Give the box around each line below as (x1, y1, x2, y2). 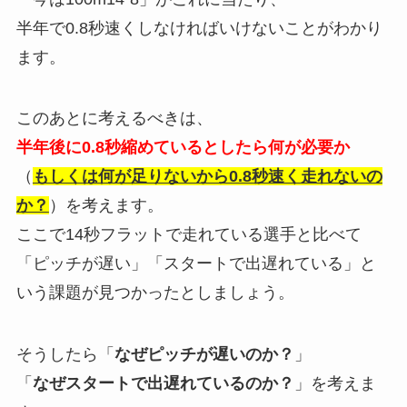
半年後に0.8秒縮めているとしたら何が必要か (15, 138, 350, 157)
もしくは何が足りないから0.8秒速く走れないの (32, 167, 382, 186)
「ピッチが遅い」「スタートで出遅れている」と (15, 254, 376, 273)
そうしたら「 (15, 345, 114, 364)
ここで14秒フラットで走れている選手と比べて (15, 225, 362, 244)
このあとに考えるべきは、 (15, 109, 213, 128)
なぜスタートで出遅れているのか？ (32, 374, 294, 393)
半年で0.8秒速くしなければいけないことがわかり (15, 18, 382, 37)
